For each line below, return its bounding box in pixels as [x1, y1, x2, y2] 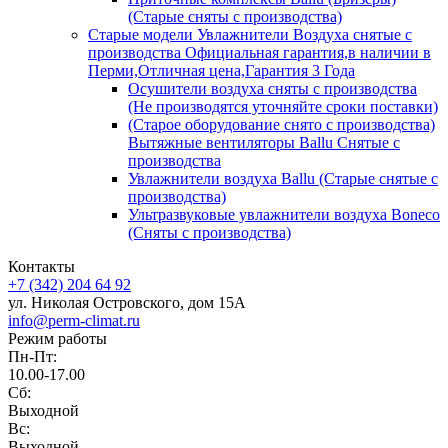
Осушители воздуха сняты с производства [128, 79, 417, 97]
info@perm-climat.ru [8, 311, 140, 329]
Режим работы [8, 329, 107, 347]
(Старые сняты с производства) [128, 7, 342, 25]
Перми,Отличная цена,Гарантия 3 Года [88, 61, 355, 79]
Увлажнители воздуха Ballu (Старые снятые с [128, 169, 438, 187]
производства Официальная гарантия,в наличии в [88, 43, 431, 61]
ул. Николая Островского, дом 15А [8, 293, 246, 311]
